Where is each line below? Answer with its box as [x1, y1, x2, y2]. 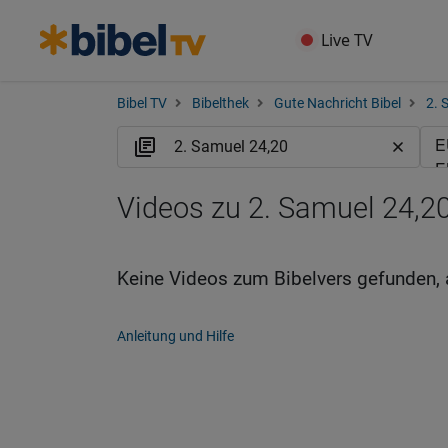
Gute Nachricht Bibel [274, 95, 401, 112]
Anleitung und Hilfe [117, 328, 234, 344]
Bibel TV [117, 95, 167, 112]
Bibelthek [192, 95, 249, 112]
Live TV [321, 29, 374, 51]
